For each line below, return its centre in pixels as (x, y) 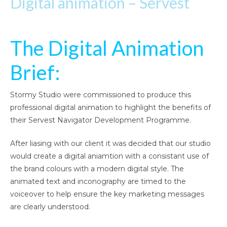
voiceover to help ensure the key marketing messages (107, 194)
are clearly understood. (50, 206)
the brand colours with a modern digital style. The (97, 168)
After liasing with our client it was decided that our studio (110, 143)
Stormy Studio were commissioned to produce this (101, 94)
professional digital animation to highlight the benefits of (110, 107)
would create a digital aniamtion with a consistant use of (109, 156)
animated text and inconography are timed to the (98, 181)
